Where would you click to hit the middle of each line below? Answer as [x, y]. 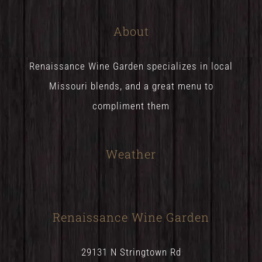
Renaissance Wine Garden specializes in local [131, 66]
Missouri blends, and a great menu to [131, 86]
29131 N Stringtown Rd [131, 252]
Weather [131, 154]
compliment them [131, 106]
